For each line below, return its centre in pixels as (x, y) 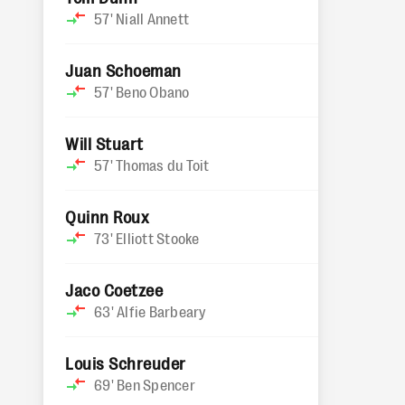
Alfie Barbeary (161, 311)
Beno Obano (153, 91)
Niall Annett (152, 18)
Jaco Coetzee (114, 289)
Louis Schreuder (126, 363)
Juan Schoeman (123, 70)
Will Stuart (104, 143)
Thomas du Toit (163, 165)
